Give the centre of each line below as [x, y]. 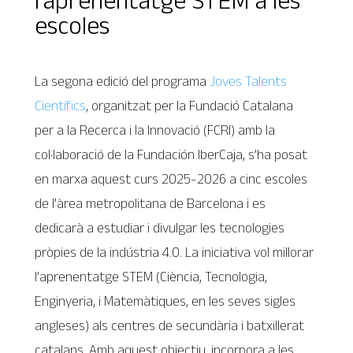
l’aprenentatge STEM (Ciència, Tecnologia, [151, 277]
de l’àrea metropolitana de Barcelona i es [150, 203]
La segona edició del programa [123, 81]
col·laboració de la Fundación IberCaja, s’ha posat [171, 154]
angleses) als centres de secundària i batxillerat [170, 325]
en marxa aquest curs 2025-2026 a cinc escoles [171, 179]
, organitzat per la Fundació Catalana [190, 106]
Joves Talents [249, 81]
